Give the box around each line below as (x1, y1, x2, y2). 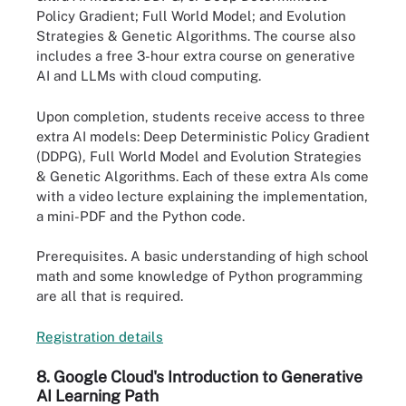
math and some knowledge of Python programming (36, 268, 362, 285)
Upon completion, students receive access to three (36, 108, 365, 124)
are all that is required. (36, 288, 183, 304)
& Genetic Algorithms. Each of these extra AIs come (36, 168, 369, 184)
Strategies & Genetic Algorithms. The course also (36, 28, 355, 44)
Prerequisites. (36, 248, 130, 265)
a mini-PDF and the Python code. (36, 208, 248, 224)
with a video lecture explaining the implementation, (36, 188, 368, 204)
